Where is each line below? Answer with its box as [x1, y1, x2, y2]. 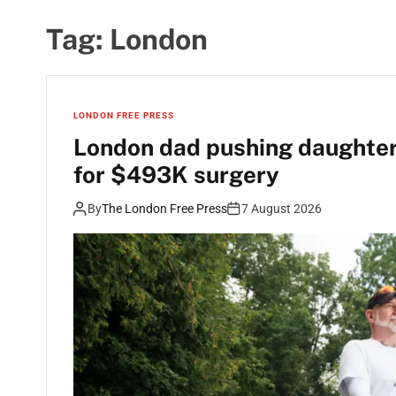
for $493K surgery [73, 161, 279, 188]
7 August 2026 [241, 202, 322, 216]
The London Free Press [102, 202, 227, 216]
